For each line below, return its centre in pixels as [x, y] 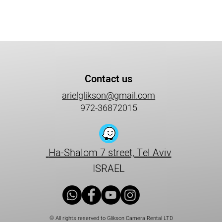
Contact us [108, 79]
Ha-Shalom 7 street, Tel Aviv [110, 153]
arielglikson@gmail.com [109, 96]
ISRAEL [109, 169]
